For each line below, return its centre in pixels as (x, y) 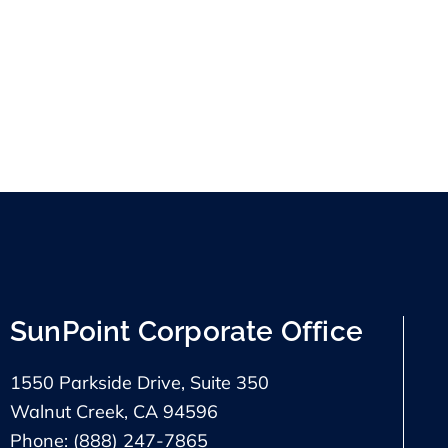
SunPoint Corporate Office (186, 331)
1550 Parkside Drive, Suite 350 (139, 382)
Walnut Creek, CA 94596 (114, 411)
